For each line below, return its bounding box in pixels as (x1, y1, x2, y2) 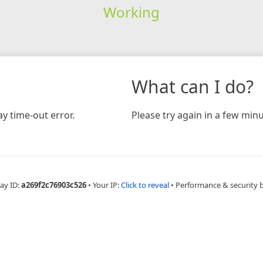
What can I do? (131, 74, 254, 99)
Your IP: (92, 179, 121, 190)
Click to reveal (120, 179, 169, 190)
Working (103, 2, 160, 22)
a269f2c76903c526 (21, 179, 86, 190)
